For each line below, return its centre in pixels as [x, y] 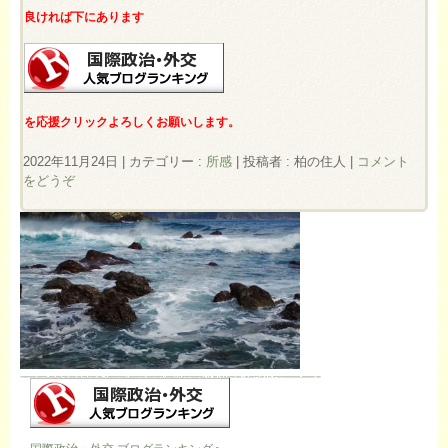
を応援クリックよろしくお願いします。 [132, 121]
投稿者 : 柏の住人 [296, 161]
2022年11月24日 [70, 161]
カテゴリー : [167, 161]
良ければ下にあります [84, 17]
